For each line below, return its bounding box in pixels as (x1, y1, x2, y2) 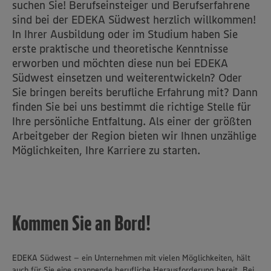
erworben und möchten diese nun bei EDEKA (12, 56, 228, 71)
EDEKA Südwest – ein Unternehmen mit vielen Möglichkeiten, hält (12, 252, 250, 264)
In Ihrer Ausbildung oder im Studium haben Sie (12, 27, 238, 42)
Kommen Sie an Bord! (12, 210, 151, 237)
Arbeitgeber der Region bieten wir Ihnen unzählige (12, 129, 256, 143)
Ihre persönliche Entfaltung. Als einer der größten (12, 114, 252, 129)
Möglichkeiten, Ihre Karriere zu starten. (12, 143, 200, 158)
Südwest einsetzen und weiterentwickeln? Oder (12, 71, 242, 85)
